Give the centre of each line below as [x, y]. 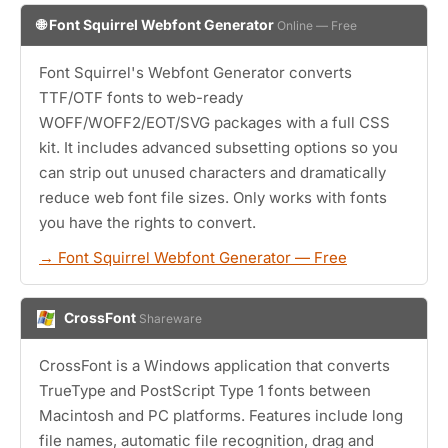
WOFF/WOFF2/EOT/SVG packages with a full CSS [214, 122]
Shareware [170, 318]
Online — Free [317, 25]
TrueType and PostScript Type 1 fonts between [205, 390]
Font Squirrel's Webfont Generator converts [195, 72]
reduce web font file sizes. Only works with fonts [213, 197]
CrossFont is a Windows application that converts [214, 365]
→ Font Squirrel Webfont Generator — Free [193, 257]
